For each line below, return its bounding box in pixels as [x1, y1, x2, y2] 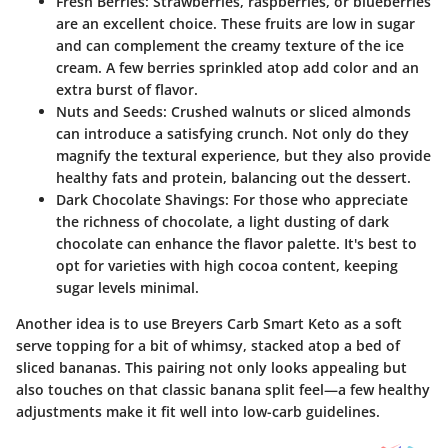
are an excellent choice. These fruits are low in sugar [56, 14, 415, 34]
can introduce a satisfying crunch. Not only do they [56, 124, 409, 144]
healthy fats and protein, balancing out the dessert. [56, 168, 411, 188]
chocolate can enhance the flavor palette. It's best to [56, 234, 417, 254]
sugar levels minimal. [56, 278, 199, 298]
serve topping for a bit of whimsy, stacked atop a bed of [16, 336, 400, 356]
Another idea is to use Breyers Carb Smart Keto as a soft [16, 314, 402, 334]
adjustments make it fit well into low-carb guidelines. [16, 402, 380, 422]
